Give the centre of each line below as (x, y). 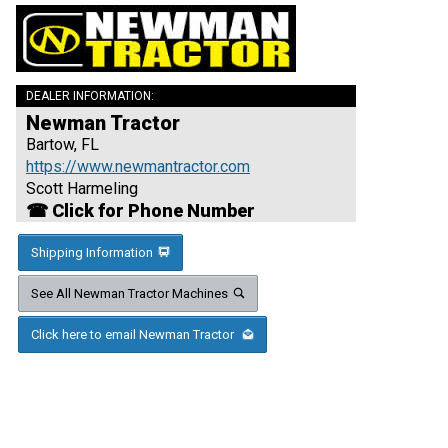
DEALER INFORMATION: (90, 95)
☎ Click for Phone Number (140, 210)
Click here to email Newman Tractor (134, 334)
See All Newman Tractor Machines (129, 293)
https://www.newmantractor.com (138, 166)
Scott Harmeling (82, 188)
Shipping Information (92, 252)
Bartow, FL (62, 144)
